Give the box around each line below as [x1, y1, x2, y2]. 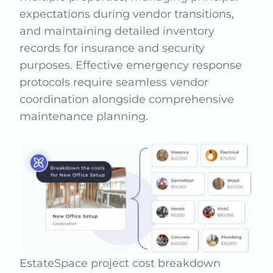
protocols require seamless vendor [19, 76, 209, 89]
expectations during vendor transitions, [19, 7, 235, 21]
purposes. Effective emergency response [19, 58, 243, 72]
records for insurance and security [19, 41, 205, 55]
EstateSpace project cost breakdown [19, 257, 221, 271]
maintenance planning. [19, 110, 149, 123]
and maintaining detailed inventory [19, 24, 215, 38]
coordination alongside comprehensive [19, 93, 235, 106]
